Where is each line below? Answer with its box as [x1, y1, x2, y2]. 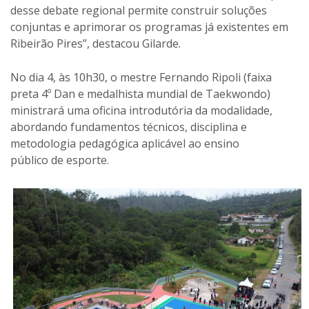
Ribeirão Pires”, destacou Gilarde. [10, 36, 181, 51]
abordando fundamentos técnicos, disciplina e [10, 119, 247, 134]
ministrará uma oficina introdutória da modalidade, [10, 103, 272, 118]
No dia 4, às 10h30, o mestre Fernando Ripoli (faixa [10, 70, 272, 85]
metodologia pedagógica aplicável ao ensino [10, 136, 239, 151]
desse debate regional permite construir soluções [10, 3, 267, 18]
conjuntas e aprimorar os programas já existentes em [10, 19, 288, 34]
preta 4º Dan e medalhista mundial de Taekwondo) [10, 86, 270, 101]
